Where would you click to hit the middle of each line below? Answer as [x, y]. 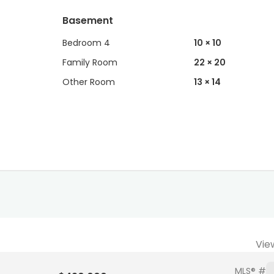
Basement [88, 20]
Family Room [90, 62]
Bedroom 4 [86, 43]
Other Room [89, 82]
